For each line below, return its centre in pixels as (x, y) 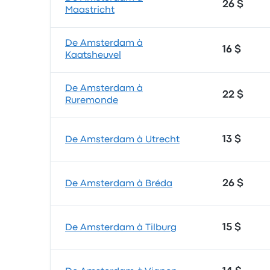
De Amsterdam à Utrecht (122, 140)
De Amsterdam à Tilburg (121, 228)
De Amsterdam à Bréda (119, 184)
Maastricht (90, 10)
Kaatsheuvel (93, 55)
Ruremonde (92, 101)
